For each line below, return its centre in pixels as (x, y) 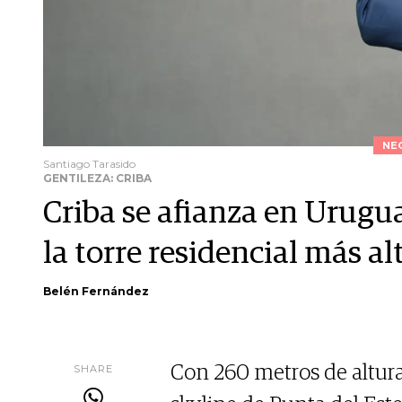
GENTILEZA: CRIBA (97, 179)
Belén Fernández (96, 292)
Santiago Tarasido (89, 164)
